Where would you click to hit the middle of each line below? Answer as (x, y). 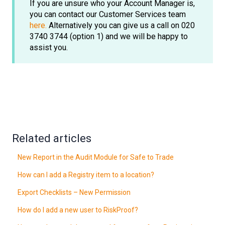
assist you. (50, 48)
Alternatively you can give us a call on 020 (121, 26)
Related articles (52, 139)
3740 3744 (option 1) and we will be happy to (109, 37)
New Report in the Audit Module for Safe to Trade (97, 157)
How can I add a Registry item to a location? (86, 175)
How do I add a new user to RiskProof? (78, 210)
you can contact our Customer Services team (108, 15)
